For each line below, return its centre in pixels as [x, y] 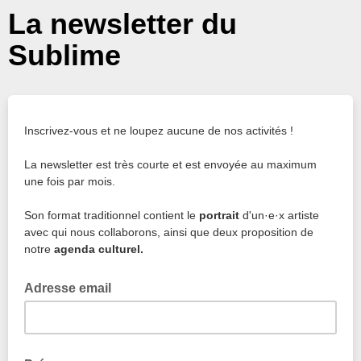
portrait [219, 215]
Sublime [64, 55]
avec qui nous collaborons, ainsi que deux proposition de [169, 232]
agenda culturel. [99, 249]
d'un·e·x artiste [279, 215]
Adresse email [69, 288]
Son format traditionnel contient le [112, 215]
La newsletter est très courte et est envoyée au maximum [170, 164]
